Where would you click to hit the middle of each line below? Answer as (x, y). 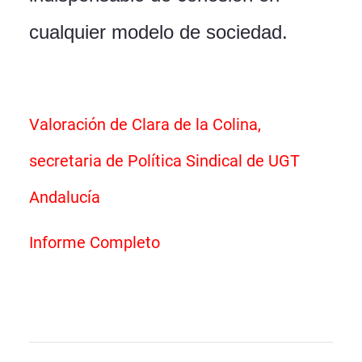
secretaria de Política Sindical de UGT (164, 161)
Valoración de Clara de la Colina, (145, 125)
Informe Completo (95, 243)
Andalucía (65, 198)
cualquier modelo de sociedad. (158, 32)
